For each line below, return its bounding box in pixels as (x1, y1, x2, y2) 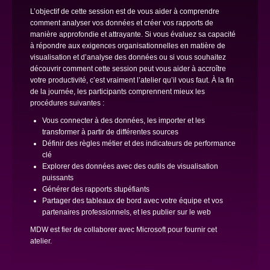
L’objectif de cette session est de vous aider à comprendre (30, 7, 219, 16)
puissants (42, 174, 74, 182)
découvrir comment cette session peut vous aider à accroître (30, 64, 226, 73)
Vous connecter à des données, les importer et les (42, 116, 205, 125)
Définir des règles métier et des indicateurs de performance (42, 139, 236, 148)
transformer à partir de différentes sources (42, 128, 178, 136)
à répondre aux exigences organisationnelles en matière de (30, 42, 225, 50)
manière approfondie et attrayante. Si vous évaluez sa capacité (30, 30, 236, 39)
